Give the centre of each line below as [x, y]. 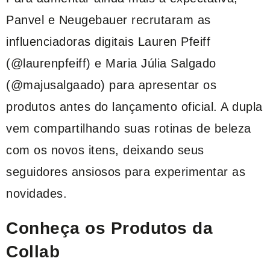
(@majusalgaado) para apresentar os [111, 85]
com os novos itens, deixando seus [105, 150]
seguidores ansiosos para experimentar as [126, 171]
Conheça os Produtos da [109, 228]
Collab [33, 251]
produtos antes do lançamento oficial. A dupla [134, 106]
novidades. [36, 193]
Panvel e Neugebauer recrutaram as [108, 20]
